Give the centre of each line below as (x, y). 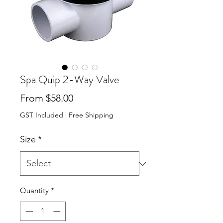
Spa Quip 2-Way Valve (69, 79)
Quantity (34, 190)
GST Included (42, 115)
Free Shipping (91, 115)
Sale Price (94, 98)
